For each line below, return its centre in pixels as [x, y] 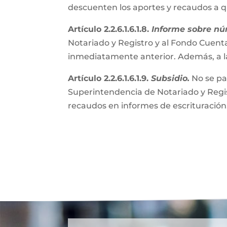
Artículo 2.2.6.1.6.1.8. [110, 29]
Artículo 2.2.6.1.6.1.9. [110, 78]
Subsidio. [171, 78]
